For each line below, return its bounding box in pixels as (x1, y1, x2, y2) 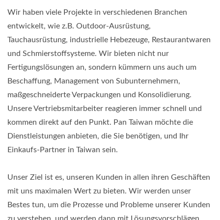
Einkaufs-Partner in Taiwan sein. (7, 145, 118, 154)
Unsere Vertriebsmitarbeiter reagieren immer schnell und (7, 104, 202, 112)
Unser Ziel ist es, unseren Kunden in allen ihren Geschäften (7, 173, 210, 181)
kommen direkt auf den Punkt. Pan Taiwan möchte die (7, 118, 193, 126)
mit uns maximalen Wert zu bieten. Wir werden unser (7, 187, 191, 195)
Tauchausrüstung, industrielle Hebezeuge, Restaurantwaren (7, 35, 211, 44)
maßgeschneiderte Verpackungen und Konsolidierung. (7, 90, 192, 99)
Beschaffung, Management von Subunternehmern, (7, 77, 180, 85)
